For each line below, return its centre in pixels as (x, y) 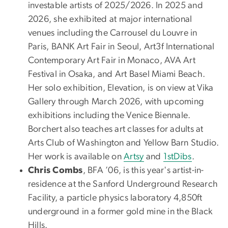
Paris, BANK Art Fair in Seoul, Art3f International (121, 47)
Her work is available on (76, 156)
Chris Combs (55, 170)
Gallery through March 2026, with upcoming (116, 102)
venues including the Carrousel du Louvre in (113, 33)
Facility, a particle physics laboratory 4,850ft (115, 198)
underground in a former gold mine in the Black (120, 211)
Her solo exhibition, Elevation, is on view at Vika (121, 88)
